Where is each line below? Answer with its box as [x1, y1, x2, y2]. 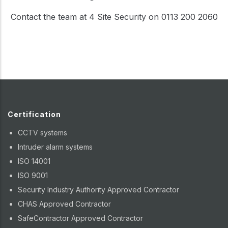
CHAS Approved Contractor [18, 199, 111, 208]
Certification [8, 109, 61, 119]
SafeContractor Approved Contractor [18, 214, 143, 222]
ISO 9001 [18, 171, 48, 180]
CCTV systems [18, 128, 67, 137]
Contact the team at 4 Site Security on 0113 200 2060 [10, 12, 218, 22]
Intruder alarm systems [18, 142, 93, 151]
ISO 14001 [18, 157, 50, 165]
